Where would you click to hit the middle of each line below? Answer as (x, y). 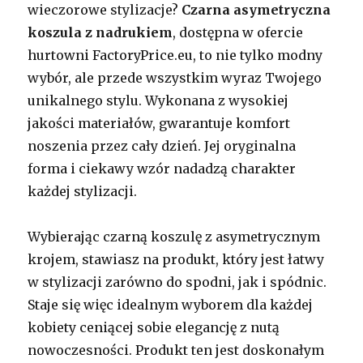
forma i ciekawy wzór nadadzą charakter (162, 168)
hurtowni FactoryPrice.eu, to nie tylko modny (175, 55)
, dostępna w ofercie (238, 32)
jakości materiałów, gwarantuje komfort (159, 123)
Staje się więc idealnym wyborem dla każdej (171, 304)
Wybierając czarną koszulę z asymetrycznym (174, 236)
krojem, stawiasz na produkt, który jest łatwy (176, 259)
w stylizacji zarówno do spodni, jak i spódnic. (177, 282)
